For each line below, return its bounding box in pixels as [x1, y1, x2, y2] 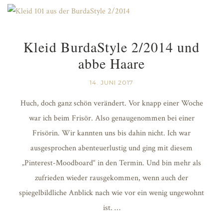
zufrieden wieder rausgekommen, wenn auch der [35, 172, 188, 183]
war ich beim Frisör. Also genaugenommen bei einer [28, 112, 195, 123]
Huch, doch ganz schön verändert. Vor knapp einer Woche [20, 98, 203, 109]
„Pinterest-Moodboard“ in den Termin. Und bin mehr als [22, 157, 201, 168]
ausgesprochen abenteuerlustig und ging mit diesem [30, 142, 193, 153]
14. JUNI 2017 [90, 78, 133, 86]
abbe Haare [78, 53, 145, 73]
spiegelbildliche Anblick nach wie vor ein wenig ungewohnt [19, 187, 204, 198]
